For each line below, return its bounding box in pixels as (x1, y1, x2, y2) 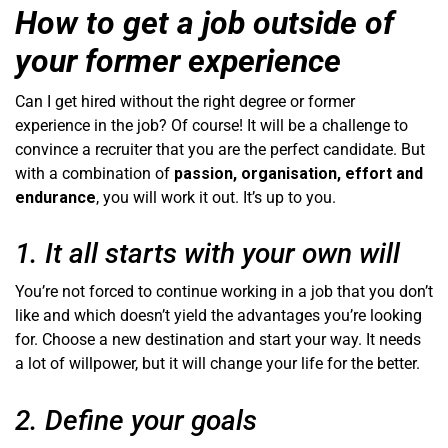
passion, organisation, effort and (174, 164, 423, 184)
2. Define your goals (15, 403, 257, 437)
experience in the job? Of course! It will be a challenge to (15, 116, 408, 136)
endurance (15, 188, 96, 208)
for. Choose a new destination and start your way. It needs (15, 330, 421, 350)
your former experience (15, 42, 341, 81)
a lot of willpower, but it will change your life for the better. (15, 354, 420, 374)
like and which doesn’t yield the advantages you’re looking (15, 306, 422, 326)
